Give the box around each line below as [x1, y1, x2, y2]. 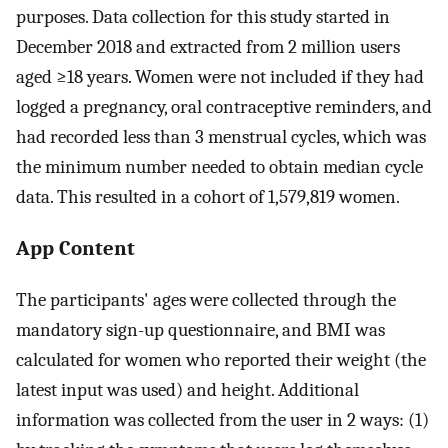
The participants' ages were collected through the [16, 288, 396, 311]
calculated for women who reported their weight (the [16, 348, 426, 371]
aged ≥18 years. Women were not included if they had [16, 66, 424, 88]
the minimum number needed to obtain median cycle [16, 156, 423, 178]
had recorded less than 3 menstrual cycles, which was [16, 126, 426, 148]
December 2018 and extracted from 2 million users [16, 36, 400, 58]
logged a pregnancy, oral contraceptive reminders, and [16, 96, 432, 118]
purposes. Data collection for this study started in [16, 6, 390, 28]
